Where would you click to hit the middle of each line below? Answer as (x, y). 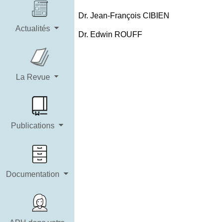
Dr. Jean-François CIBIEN (124, 16)
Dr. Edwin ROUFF (110, 34)
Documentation (34, 174)
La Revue (34, 77)
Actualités (34, 28)
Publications (34, 126)
